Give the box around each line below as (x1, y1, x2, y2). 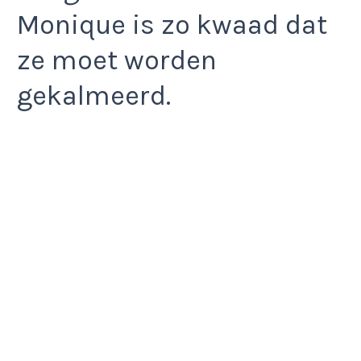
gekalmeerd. (17, 79, 171, 112)
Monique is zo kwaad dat (17, 8, 327, 41)
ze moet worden (17, 44, 217, 77)
